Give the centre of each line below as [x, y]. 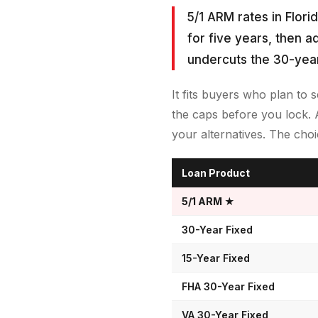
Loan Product [216, 172]
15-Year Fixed [216, 258]
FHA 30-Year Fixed [228, 286]
